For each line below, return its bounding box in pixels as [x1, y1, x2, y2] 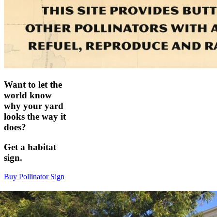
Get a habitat [4, 141, 56, 152]
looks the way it [4, 111, 66, 122]
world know [4, 90, 52, 101]
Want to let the [4, 79, 62, 90]
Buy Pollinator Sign [4, 172, 64, 181]
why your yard [4, 101, 63, 111]
